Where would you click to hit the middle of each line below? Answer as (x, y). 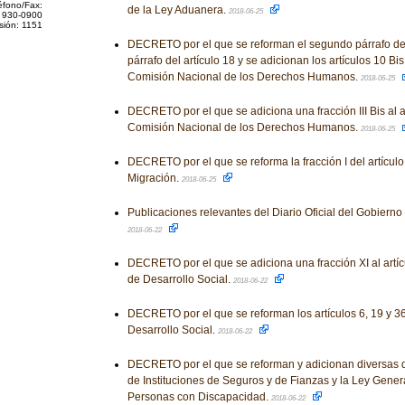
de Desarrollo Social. (180, 279)
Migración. (154, 178)
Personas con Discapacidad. (199, 397)
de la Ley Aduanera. (178, 10)
